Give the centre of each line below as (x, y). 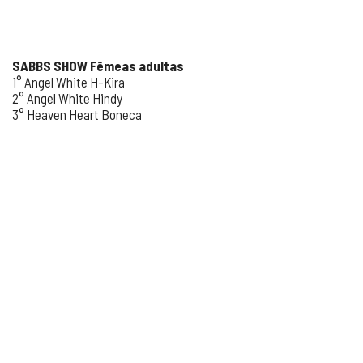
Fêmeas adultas (137, 66)
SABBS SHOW (50, 66)
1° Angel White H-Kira (68, 82)
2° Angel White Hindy (67, 98)
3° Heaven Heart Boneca (77, 114)
